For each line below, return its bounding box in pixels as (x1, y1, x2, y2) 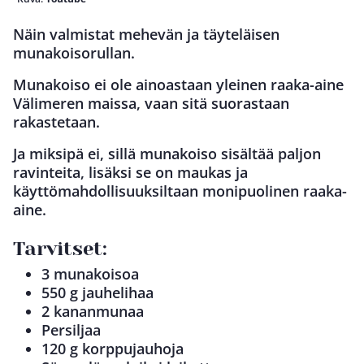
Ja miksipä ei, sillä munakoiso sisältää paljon (13, 143, 321, 163)
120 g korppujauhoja (41, 338, 184, 358)
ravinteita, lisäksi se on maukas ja (13, 162, 248, 182)
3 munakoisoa (41, 263, 139, 284)
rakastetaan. (13, 111, 100, 132)
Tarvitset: (13, 236, 107, 260)
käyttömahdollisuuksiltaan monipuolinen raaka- (13, 180, 347, 201)
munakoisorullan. (13, 42, 139, 63)
